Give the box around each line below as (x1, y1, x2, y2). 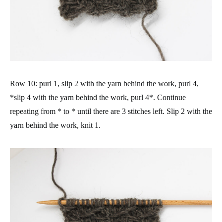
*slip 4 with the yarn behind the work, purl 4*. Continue (10, 93, 186, 102)
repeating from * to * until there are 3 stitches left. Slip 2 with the (10, 107, 212, 115)
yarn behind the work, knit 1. (10, 121, 101, 129)
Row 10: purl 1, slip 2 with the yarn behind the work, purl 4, (10, 79, 199, 88)
